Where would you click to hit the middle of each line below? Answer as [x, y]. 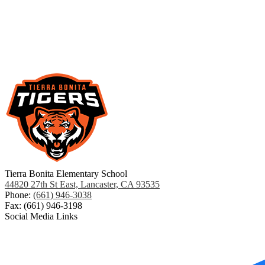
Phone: [19, 195]
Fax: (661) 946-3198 [43, 205]
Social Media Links [41, 216]
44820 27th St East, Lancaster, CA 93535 [82, 184]
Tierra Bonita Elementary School [66, 173]
